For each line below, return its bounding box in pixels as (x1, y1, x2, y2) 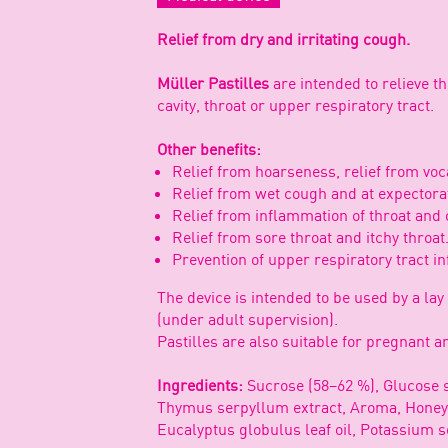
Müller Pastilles (157, 73, 273, 93)
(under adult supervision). (157, 309, 338, 329)
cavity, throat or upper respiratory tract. (157, 95, 434, 115)
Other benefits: (157, 139, 261, 159)
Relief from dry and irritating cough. (157, 29, 410, 49)
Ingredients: (157, 375, 247, 395)
